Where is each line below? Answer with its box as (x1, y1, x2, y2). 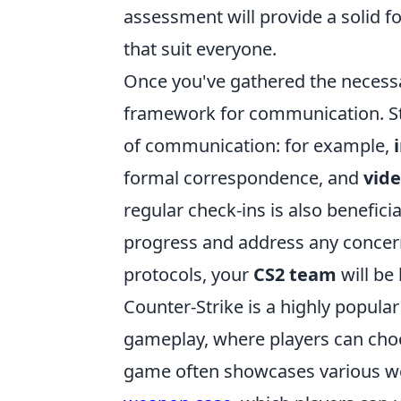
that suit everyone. (124, 37, 277, 62)
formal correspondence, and (124, 166, 363, 191)
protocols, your (124, 262, 253, 287)
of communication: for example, (124, 133, 394, 158)
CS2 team (253, 262, 337, 287)
